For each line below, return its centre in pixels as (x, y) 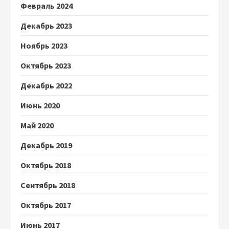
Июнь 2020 (40, 105)
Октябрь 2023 (46, 65)
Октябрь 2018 (46, 165)
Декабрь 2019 (46, 145)
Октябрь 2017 (46, 205)
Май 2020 (37, 125)
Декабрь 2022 (46, 85)
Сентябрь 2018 (48, 185)
